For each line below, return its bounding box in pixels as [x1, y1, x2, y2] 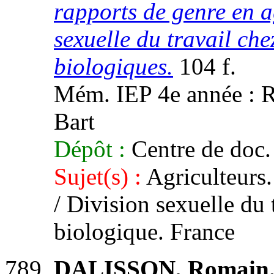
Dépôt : [54, 136, 125, 162]
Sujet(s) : [54, 163, 141, 190]
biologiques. [54, 53, 173, 80]
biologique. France [54, 218, 235, 245]
